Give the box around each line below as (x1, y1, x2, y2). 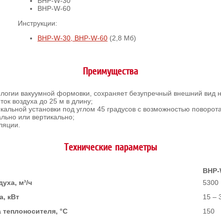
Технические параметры (64, 142, 157, 152)
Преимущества (83, 66, 138, 76)
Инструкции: (18, 19, 57, 27)
